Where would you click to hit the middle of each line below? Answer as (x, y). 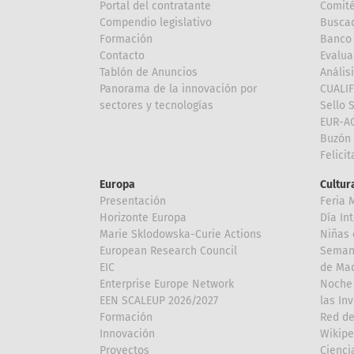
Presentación (133, 201)
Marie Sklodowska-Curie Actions (181, 234)
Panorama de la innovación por (178, 89)
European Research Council (168, 251)
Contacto (122, 56)
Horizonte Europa (143, 218)
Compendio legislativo (156, 23)
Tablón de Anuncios (149, 72)
